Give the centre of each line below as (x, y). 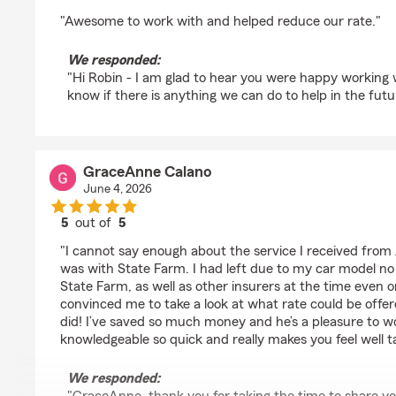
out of (95, 223)
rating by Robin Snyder (162, 9)
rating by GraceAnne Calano (178, 239)
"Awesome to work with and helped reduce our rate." (221, 21)
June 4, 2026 (117, 189)
